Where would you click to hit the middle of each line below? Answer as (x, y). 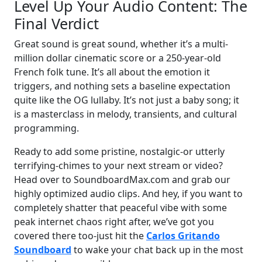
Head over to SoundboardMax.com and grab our (122, 179)
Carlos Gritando (183, 235)
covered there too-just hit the (80, 235)
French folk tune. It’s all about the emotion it (112, 72)
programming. (46, 128)
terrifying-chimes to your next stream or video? (118, 165)
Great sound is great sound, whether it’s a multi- (121, 44)
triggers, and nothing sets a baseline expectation (122, 86)
